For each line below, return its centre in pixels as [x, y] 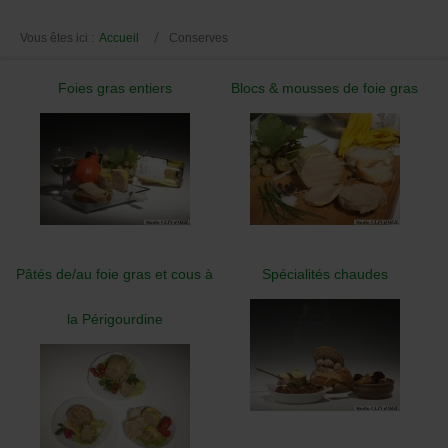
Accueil [119, 38]
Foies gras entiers [114, 87]
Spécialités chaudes [324, 273]
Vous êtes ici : [57, 38]
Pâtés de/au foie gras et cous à [115, 273]
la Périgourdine [114, 318]
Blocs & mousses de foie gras [325, 87]
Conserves [198, 38]
